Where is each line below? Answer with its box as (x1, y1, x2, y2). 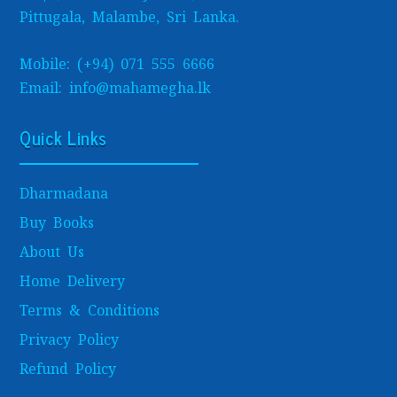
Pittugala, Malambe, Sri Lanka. (19, 8, 240, 27)
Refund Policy (19, 359, 117, 378)
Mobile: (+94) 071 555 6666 (19, 54, 215, 74)
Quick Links (19, 122, 107, 152)
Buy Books (19, 213, 95, 232)
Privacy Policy (19, 330, 120, 349)
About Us (19, 242, 85, 261)
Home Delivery (19, 271, 126, 291)
